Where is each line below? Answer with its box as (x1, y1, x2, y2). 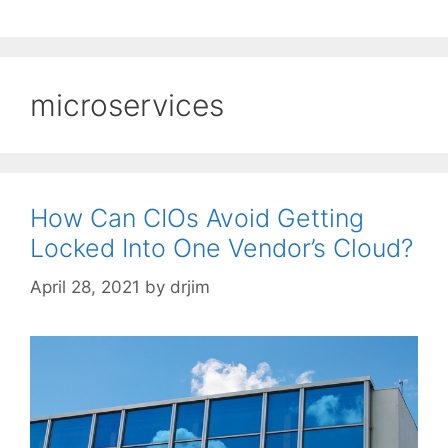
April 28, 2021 (30, 276, 140, 297)
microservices (30, 87, 224, 124)
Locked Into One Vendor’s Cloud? (30, 233, 413, 264)
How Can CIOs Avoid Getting (30, 203, 364, 234)
